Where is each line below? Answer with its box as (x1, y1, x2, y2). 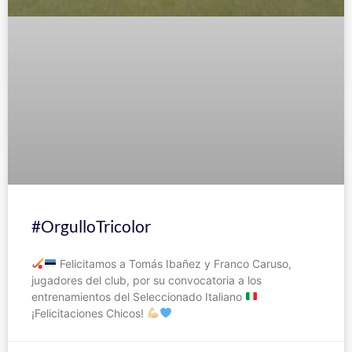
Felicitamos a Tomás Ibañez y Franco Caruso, (56, 257, 291, 271)
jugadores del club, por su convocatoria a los (31, 273, 262, 288)
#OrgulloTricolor (31, 216, 151, 236)
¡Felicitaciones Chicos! (31, 306, 147, 321)
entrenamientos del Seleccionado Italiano (31, 290, 245, 304)
